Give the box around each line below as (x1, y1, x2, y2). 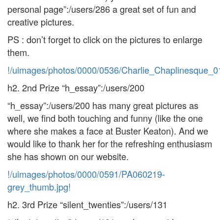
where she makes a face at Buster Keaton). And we (7, 124, 208, 137)
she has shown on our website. (7, 150, 129, 163)
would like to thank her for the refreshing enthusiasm (7, 137, 212, 150)
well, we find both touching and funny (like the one (7, 111, 203, 124)
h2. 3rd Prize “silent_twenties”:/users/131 (7, 198, 167, 211)
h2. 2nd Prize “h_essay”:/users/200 (7, 81, 144, 94)
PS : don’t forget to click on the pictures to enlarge (7, 33, 202, 46)
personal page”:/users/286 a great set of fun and (7, 2, 196, 15)
